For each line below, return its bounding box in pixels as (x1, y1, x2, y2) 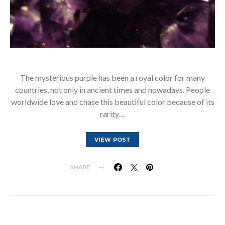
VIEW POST (94, 136, 131, 143)
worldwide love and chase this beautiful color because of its (11, 97, 214, 106)
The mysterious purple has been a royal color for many (20, 73, 205, 82)
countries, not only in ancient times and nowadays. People (15, 85, 210, 94)
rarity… (100, 109, 125, 119)
